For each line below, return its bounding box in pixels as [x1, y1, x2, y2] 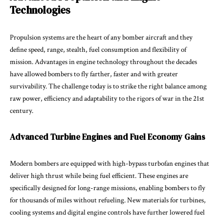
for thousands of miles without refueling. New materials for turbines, [10, 195, 206, 205]
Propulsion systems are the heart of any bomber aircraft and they [10, 32, 193, 42]
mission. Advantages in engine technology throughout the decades [10, 57, 197, 66]
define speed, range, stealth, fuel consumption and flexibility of [10, 44, 186, 54]
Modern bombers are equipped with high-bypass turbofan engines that [10, 158, 209, 168]
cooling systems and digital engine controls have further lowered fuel [10, 207, 205, 217]
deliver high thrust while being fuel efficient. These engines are [10, 171, 188, 180]
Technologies [10, 2, 70, 17]
